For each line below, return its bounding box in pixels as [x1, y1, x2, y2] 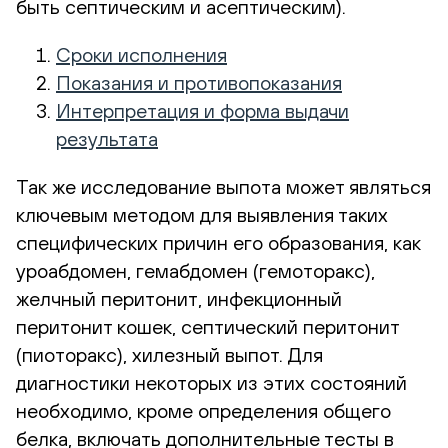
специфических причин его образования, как [16, 230, 421, 254]
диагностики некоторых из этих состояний [16, 370, 407, 394]
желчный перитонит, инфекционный [16, 286, 342, 310]
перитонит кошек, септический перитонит [16, 314, 399, 338]
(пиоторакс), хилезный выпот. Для [16, 342, 323, 366]
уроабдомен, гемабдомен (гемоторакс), [16, 258, 375, 282]
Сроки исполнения [56, 42, 227, 66]
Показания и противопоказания [56, 70, 342, 94]
